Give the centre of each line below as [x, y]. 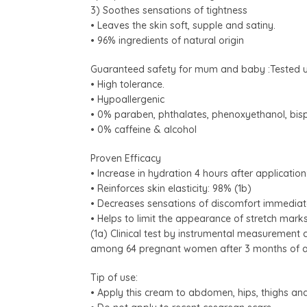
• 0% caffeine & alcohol [144, 130]
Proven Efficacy [126, 159]
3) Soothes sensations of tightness [169, 11]
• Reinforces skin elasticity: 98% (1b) [171, 189]
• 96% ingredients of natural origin [167, 41]
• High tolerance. [127, 85]
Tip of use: [114, 278]
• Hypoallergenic [127, 100]
